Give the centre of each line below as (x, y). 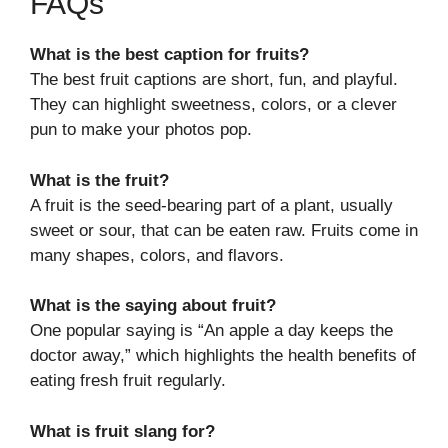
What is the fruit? (99, 180)
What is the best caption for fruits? (169, 55)
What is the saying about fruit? (153, 306)
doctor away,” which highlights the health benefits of (223, 356)
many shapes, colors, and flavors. (157, 255)
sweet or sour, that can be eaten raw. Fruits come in (224, 230)
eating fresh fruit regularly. (128, 381)
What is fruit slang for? (122, 431)
